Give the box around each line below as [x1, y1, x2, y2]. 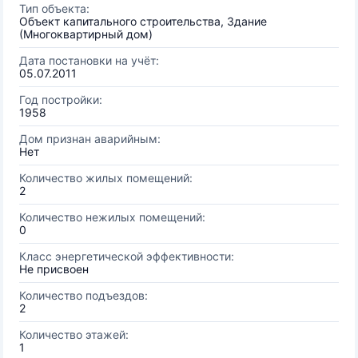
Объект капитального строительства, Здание [19, 14, 267, 28]
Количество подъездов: [19, 288, 148, 302]
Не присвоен [19, 262, 89, 276]
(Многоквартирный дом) [19, 27, 153, 41]
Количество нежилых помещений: [19, 210, 205, 224]
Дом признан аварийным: [19, 132, 161, 145]
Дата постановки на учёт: [19, 54, 159, 67]
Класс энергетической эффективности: [19, 249, 234, 263]
